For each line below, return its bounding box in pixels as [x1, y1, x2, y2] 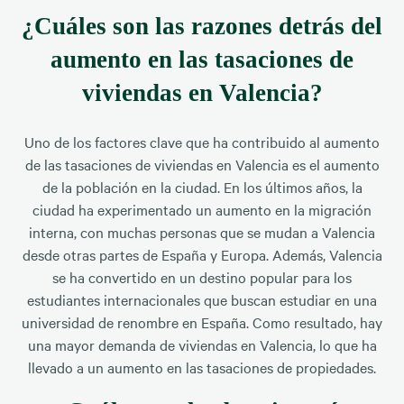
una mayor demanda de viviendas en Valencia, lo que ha [27, 334, 377, 354]
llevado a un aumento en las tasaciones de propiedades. [28, 356, 376, 377]
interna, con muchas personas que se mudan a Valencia [29, 221, 375, 242]
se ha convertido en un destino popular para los [52, 266, 352, 287]
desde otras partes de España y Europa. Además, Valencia [22, 243, 382, 264]
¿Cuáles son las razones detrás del [22, 13, 382, 41]
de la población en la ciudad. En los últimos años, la [41, 176, 363, 197]
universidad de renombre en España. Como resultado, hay [22, 311, 382, 332]
